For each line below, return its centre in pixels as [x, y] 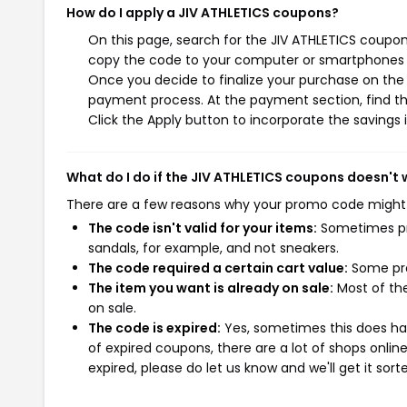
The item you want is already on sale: [211, 288]
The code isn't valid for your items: [203, 228]
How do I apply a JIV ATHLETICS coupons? [203, 13]
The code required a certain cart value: [218, 268]
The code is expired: [154, 328]
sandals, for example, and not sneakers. [213, 248]
